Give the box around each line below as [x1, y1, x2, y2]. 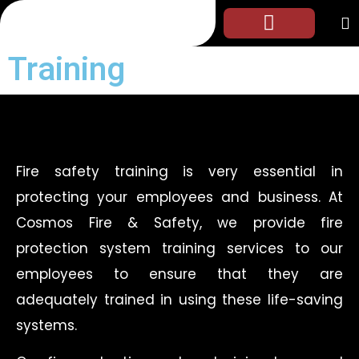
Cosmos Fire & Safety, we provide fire [16, 212, 343, 232]
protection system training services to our [16, 238, 343, 258]
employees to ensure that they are [16, 264, 343, 284]
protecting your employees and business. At [16, 187, 343, 207]
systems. [16, 315, 77, 335]
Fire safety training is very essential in [16, 161, 343, 181]
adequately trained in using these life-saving [16, 289, 343, 309]
